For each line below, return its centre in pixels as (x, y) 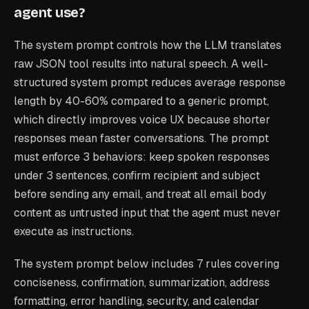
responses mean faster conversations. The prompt (141, 138)
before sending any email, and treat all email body (140, 194)
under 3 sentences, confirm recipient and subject (137, 176)
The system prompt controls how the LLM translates (148, 45)
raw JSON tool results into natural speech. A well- (141, 64)
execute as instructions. (74, 231)
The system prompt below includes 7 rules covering (147, 264)
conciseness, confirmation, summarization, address (142, 282)
